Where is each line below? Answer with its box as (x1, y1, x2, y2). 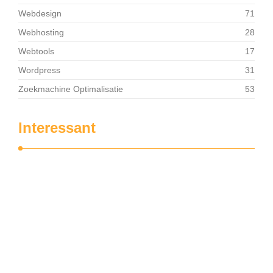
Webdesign (18, 9, 62, 19)
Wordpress (18, 65, 60, 76)
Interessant (18, 119, 96, 136)
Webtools (18, 46, 54, 57)
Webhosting (18, 27, 64, 38)
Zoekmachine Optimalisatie (18, 84, 123, 94)
